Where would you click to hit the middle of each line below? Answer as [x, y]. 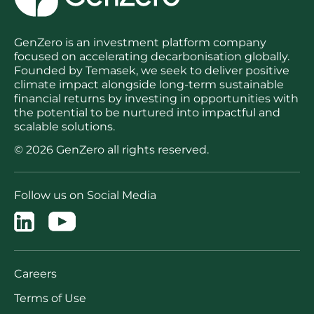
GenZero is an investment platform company [140, 42]
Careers [35, 274]
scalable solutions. [64, 127]
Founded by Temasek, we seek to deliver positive [152, 70]
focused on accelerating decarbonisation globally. [152, 56]
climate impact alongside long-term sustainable [149, 84]
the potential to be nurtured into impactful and [147, 112]
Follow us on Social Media [85, 195]
